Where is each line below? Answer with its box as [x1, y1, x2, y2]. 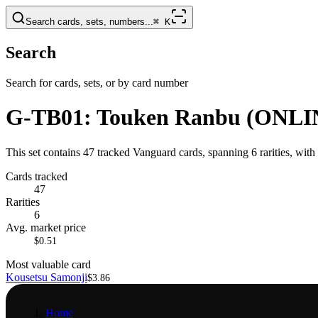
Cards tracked [6, 170, 67, 182]
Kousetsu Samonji [6, 270, 87, 283]
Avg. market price [6, 221, 86, 234]
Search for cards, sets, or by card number [6, 76, 188, 89]
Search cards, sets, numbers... [26, 16, 153, 27]
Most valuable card [6, 258, 91, 270]
